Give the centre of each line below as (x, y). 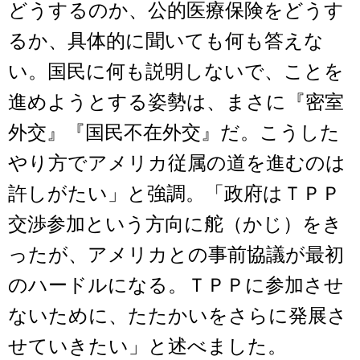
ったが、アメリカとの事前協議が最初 (176, 255)
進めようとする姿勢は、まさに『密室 (176, 102)
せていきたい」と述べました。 (147, 347)
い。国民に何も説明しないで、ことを (176, 72)
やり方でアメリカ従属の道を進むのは (177, 164)
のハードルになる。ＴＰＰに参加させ (176, 286)
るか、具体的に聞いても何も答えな (166, 41)
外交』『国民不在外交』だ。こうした (174, 133)
